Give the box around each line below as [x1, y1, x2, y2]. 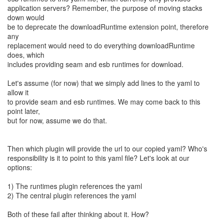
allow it [7, 87, 29, 97]
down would [7, 12, 44, 22]
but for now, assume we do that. [7, 115, 107, 125]
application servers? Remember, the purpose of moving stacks [7, 3, 202, 13]
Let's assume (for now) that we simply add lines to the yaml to [7, 78, 200, 88]
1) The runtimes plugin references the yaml [7, 181, 142, 191]
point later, [7, 106, 40, 116]
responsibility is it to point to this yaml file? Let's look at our [7, 153, 189, 163]
